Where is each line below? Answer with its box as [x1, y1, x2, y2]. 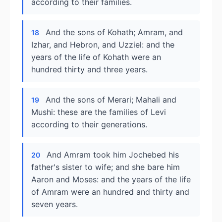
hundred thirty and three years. [31, 64, 148, 74]
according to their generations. [31, 119, 147, 129]
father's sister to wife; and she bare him [31, 162, 180, 172]
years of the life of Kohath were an [31, 52, 161, 62]
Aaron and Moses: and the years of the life [31, 174, 191, 184]
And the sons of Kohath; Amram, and [46, 27, 183, 37]
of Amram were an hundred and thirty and [31, 187, 189, 197]
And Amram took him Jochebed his [47, 150, 179, 160]
